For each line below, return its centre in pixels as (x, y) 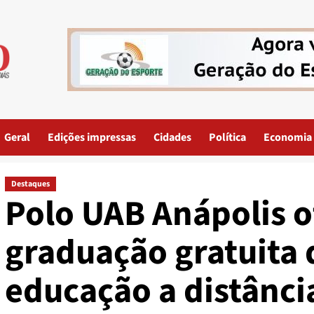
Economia (288, 137)
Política (227, 137)
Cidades (172, 137)
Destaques (30, 184)
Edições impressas (92, 137)
